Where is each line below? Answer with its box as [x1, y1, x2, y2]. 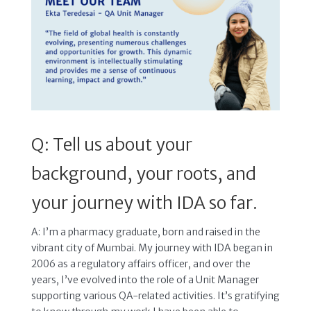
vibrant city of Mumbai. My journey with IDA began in [31, 241, 273, 254]
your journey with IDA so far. [31, 191, 258, 214]
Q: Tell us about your [31, 133, 192, 155]
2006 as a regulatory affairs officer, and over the [31, 257, 251, 270]
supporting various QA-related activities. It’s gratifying [31, 289, 280, 302]
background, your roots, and [31, 162, 256, 185]
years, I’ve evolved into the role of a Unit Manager [31, 273, 259, 286]
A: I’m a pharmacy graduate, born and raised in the [31, 225, 260, 238]
